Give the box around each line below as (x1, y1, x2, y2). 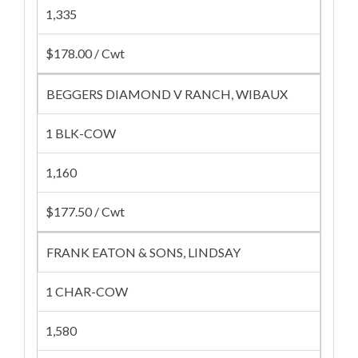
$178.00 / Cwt (46, 46, 125, 61)
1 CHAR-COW (46, 284, 128, 299)
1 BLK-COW (46, 125, 116, 141)
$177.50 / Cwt (46, 204, 125, 219)
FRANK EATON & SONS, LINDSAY (46, 245, 241, 260)
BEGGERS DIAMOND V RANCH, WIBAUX (46, 86, 288, 101)
